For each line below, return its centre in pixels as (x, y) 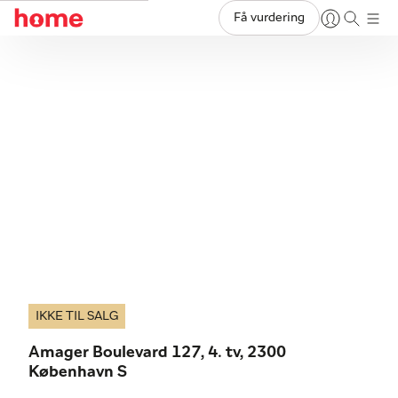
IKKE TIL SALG (77, 316)
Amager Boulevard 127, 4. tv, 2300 (157, 353)
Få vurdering (269, 18)
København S (78, 372)
